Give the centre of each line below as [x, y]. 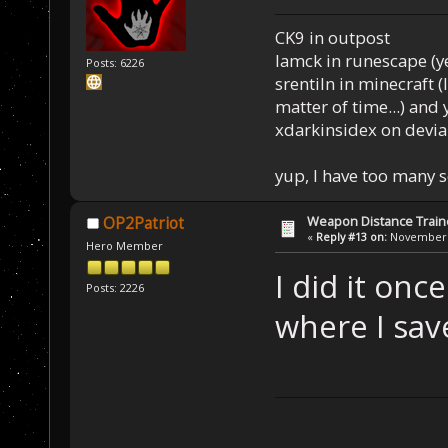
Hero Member [125, 245]
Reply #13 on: [352, 236]
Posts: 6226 [115, 63]
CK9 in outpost [332, 37]
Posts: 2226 [115, 288]
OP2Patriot [143, 223]
